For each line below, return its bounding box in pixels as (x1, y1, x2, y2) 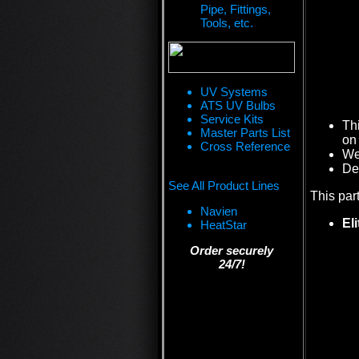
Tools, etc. (200, 16, 253, 30)
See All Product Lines (168, 179, 280, 192)
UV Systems (200, 85, 268, 99)
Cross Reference (200, 139, 290, 153)
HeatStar (200, 218, 247, 232)
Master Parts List (200, 126, 290, 139)
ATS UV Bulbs (200, 99, 276, 112)
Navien (200, 204, 237, 218)
